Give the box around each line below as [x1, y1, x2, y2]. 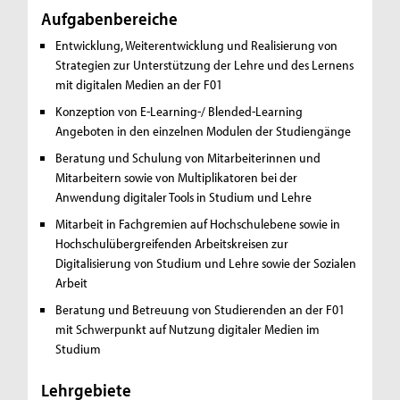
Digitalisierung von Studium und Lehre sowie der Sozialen [55, 254, 357, 272]
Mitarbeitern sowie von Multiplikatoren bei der [55, 169, 298, 187]
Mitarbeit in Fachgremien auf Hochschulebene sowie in [55, 215, 341, 233]
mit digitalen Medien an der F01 [55, 76, 223, 94]
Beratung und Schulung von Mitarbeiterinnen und [55, 149, 321, 167]
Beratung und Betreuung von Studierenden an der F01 [55, 301, 346, 319]
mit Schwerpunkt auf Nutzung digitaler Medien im [55, 321, 321, 338]
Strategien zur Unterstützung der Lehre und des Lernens [55, 56, 354, 74]
